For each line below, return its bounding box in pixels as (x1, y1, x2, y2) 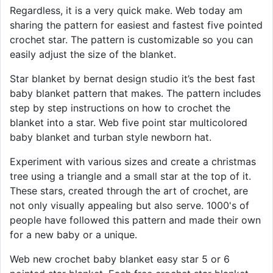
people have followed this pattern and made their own (10, 213, 261, 226)
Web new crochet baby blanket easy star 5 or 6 (10, 252, 230, 265)
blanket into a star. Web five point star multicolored (10, 116, 247, 129)
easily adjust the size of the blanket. (10, 48, 176, 60)
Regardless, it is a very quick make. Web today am (10, 4, 243, 16)
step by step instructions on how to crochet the (10, 101, 230, 114)
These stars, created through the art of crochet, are (10, 184, 248, 197)
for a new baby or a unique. (10, 228, 137, 241)
